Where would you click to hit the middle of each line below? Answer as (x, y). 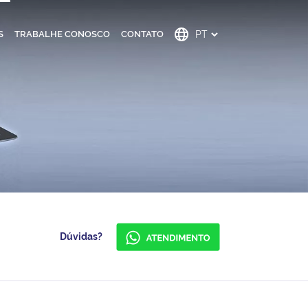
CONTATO (142, 34)
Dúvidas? (81, 236)
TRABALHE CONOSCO (62, 34)
